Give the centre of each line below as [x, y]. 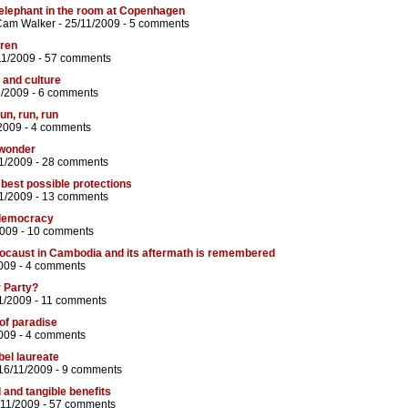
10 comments [61, 232]
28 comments [75, 163]
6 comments [68, 93]
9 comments [92, 370]
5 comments [159, 24]
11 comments [74, 301]
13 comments [75, 197]
